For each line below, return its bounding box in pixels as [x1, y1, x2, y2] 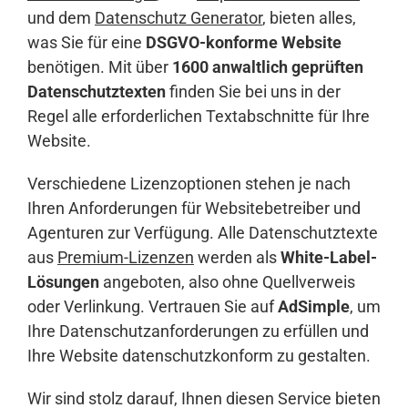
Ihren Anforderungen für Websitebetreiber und [27, 199, 361, 219]
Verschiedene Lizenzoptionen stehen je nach [27, 174, 351, 194]
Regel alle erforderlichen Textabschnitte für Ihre [27, 107, 370, 127]
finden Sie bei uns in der [166, 82, 341, 102]
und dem [27, 8, 95, 28]
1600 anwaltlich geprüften [172, 57, 363, 77]
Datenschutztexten [27, 82, 166, 102]
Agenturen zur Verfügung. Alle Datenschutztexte [27, 223, 378, 243]
